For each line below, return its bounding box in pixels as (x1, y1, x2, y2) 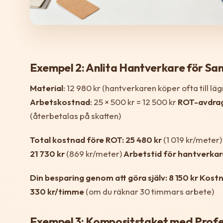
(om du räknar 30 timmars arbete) (84, 186, 214, 197)
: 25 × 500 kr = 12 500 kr (90, 97, 178, 108)
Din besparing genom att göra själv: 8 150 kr (30, 172, 198, 183)
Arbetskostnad (30, 97, 90, 108)
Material (30, 83, 63, 94)
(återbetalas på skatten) (30, 111, 121, 121)
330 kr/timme (30, 186, 84, 197)
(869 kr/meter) (65, 148, 123, 159)
